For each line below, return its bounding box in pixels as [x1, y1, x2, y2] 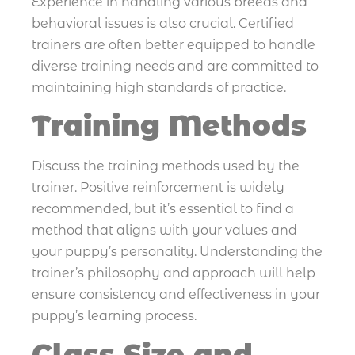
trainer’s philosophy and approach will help [32, 265, 315, 281]
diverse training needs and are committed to [32, 59, 319, 74]
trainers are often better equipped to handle [32, 37, 315, 53]
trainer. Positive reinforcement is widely [32, 180, 284, 196]
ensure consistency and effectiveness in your [32, 287, 320, 303]
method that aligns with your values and [32, 223, 297, 239]
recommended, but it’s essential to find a [32, 201, 294, 217]
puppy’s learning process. [32, 308, 197, 324]
